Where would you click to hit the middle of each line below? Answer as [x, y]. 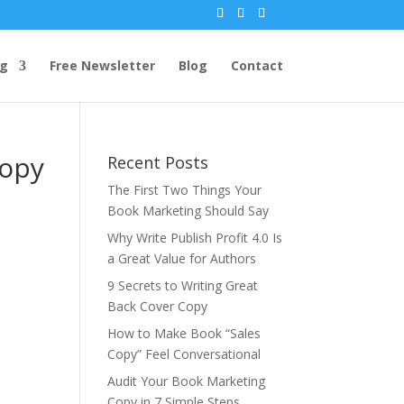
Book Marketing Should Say [188, 210]
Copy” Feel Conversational [184, 353]
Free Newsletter [102, 65]
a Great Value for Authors [182, 258]
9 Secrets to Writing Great [183, 285]
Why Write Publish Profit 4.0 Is [195, 237]
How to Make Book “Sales [184, 333]
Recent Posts [158, 162]
